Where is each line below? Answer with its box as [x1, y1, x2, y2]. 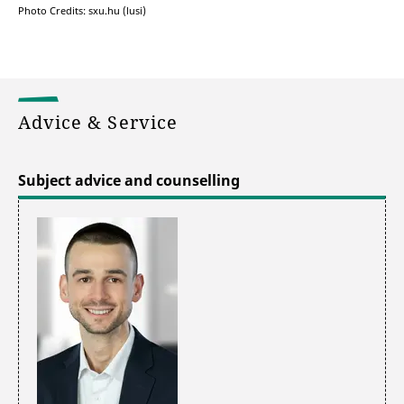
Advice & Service [18, 109, 183, 134]
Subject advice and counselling [18, 170, 240, 190]
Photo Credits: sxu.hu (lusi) [18, 4, 146, 18]
